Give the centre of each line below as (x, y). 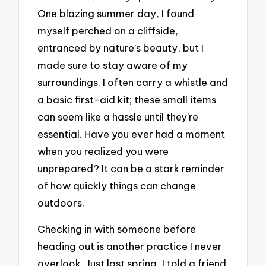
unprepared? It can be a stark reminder (131, 168)
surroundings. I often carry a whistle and (133, 82)
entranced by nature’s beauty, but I (121, 47)
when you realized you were (103, 151)
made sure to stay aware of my (113, 65)
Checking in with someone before (117, 229)
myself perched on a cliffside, (108, 30)
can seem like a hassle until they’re (118, 116)
